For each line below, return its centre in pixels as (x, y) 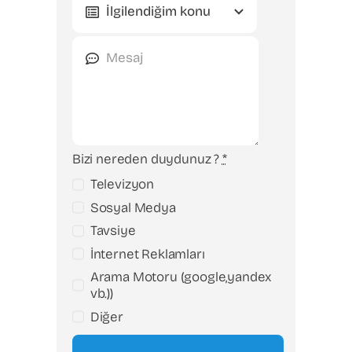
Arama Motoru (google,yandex (181, 277)
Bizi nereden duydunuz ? (147, 159)
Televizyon (122, 185)
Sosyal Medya (133, 207)
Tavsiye (113, 231)
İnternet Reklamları (147, 254)
